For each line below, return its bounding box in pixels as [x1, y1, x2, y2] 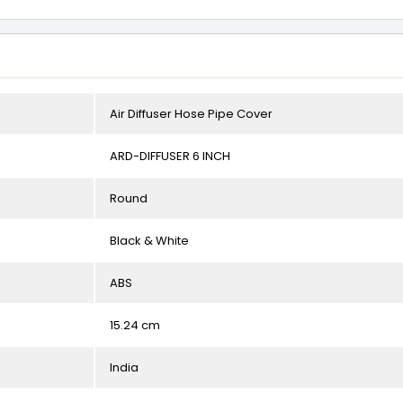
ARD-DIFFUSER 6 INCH [110, 148, 230, 165]
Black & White [110, 232, 189, 249]
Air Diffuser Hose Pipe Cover [110, 105, 273, 122]
